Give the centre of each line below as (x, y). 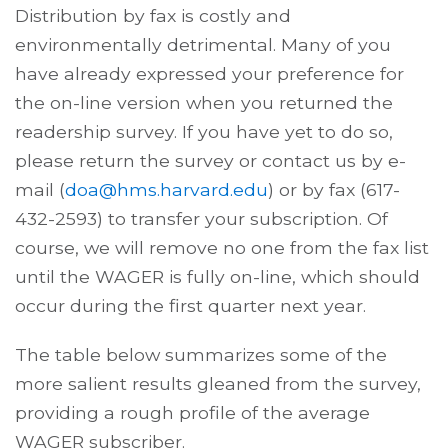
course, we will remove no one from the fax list (222, 247)
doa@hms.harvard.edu (166, 189)
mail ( (40, 189)
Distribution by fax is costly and (153, 15)
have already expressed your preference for (209, 73)
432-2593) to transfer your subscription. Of (201, 218)
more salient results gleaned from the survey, (218, 383)
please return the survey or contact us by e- (210, 160)
